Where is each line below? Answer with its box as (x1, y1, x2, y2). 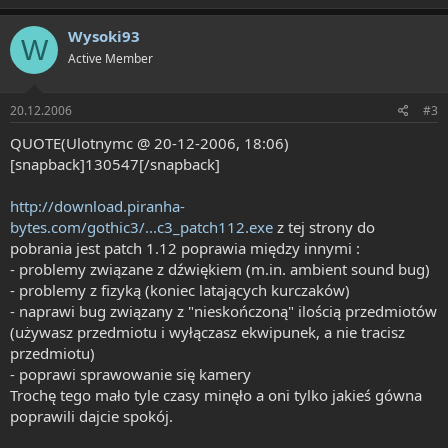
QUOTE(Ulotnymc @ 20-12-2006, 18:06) (10, 132, 289, 153)
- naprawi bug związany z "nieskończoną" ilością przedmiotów (10, 300, 437, 321)
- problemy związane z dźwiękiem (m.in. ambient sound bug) (10, 258, 430, 279)
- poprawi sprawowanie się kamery (10, 363, 251, 384)
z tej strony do (273, 216, 375, 237)
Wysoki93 (68, 26, 140, 46)
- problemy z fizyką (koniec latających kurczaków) (10, 279, 350, 300)
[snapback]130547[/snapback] (10, 153, 220, 174)
